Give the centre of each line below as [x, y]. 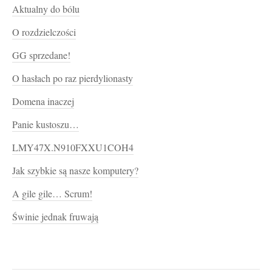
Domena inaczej [43, 101]
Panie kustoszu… [46, 124]
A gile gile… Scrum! [52, 193]
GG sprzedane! [41, 55]
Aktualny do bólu [46, 9]
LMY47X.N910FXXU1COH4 [73, 147]
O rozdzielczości [44, 32]
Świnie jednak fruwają [55, 216]
